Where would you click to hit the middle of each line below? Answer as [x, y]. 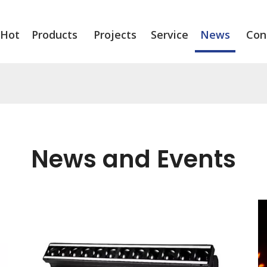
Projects [115, 35]
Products [54, 35]
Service [169, 35]
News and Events [133, 159]
